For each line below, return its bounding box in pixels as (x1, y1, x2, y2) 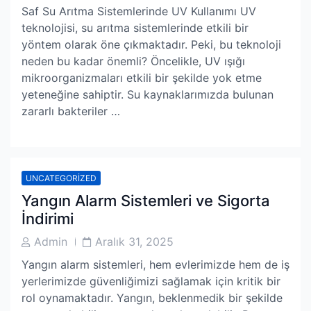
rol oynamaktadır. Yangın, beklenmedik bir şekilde (22, 291, 283, 305)
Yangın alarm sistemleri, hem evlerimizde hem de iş (22, 258, 289, 271)
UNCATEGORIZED (26, 173, 96, 183)
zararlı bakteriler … (22, 104, 120, 118)
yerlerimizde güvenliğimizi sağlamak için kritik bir (22, 274, 280, 288)
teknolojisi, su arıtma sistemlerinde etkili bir (22, 21, 249, 35)
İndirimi (22, 210, 74, 228)
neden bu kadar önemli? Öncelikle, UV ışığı (22, 54, 245, 68)
